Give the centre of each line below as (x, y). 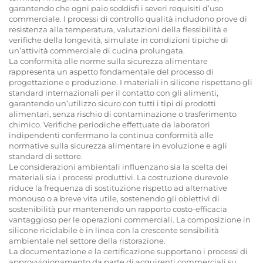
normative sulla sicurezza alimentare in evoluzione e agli (118, 145)
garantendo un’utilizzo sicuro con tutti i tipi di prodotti (112, 103)
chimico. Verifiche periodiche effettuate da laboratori (109, 124)
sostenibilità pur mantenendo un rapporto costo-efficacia (118, 209)
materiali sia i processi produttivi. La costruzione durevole (119, 177)
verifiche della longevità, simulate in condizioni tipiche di (119, 40)
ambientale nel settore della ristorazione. (87, 240)
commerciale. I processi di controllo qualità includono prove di (128, 18)
